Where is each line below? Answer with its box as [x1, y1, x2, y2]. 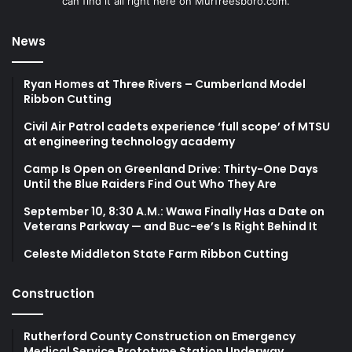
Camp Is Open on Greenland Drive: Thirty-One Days [24, 160, 318, 177]
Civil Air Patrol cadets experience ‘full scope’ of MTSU [24, 118, 330, 134]
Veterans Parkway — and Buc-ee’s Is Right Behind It [24, 218, 317, 234]
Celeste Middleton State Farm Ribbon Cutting [24, 245, 288, 262]
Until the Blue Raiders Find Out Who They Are [24, 175, 277, 192]
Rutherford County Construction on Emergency [24, 328, 295, 344]
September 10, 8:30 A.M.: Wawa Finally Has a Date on [24, 203, 324, 219]
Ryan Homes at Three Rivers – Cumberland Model [24, 75, 306, 92]
